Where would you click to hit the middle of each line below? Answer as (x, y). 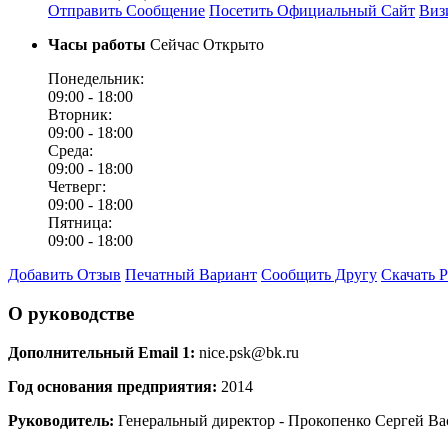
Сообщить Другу (319, 275)
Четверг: (77, 187)
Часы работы (97, 45)
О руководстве (71, 314)
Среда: (70, 151)
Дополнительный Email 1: (101, 352)
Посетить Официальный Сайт (312, 11)
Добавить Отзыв (64, 275)
